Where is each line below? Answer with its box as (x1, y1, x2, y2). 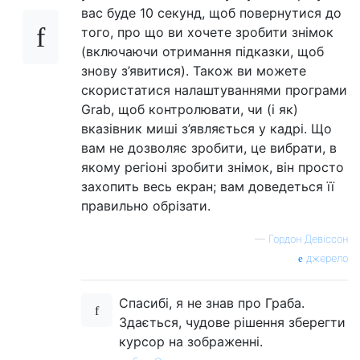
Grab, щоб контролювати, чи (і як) (81, 100, 298, 117)
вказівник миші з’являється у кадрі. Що (81, 120, 332, 137)
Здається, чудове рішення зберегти (119, 313, 346, 330)
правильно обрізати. (81, 197, 211, 214)
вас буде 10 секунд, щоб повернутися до (81, 4, 342, 21)
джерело (303, 252, 348, 264)
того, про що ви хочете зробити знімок (81, 23, 333, 40)
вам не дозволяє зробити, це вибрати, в (81, 139, 337, 156)
